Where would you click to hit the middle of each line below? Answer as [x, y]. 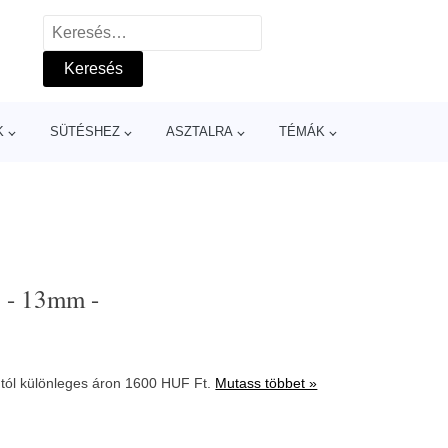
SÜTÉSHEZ [84, 131]
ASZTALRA [199, 131]
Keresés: [74, 27]
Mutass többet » [266, 383]
